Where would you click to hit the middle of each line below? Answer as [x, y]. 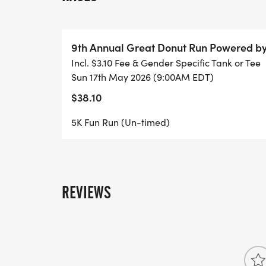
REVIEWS [86, 192]
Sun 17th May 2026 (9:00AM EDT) [142, 77]
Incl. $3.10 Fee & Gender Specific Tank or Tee [166, 63]
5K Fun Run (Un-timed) [121, 122]
